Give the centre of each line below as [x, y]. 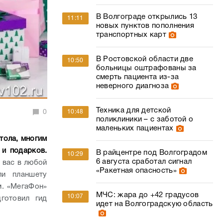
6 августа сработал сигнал [144, 162]
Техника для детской [133, 111]
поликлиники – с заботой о [145, 119]
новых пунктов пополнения [145, 26]
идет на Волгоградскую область [154, 204]
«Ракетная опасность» [136, 171]
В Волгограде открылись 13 [147, 17]
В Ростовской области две [145, 59]
